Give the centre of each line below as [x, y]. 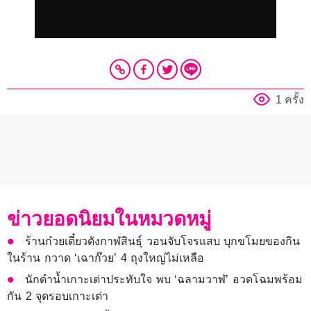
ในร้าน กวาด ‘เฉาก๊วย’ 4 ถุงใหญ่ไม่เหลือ [106, 258]
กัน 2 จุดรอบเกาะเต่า [58, 296]
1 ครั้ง [290, 99]
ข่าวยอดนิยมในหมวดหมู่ [109, 219]
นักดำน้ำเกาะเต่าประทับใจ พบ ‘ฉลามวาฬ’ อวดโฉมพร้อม [164, 279]
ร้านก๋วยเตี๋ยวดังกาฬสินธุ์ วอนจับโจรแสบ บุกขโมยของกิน [163, 241]
